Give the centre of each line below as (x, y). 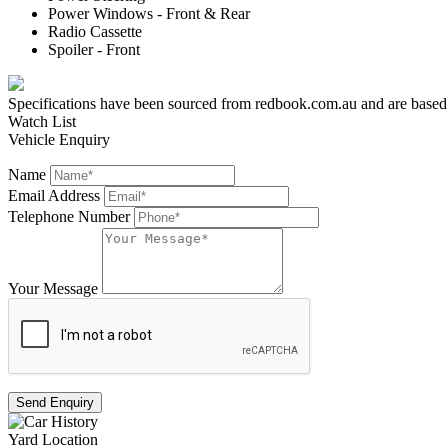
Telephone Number (69, 217)
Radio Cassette (95, 32)
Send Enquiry (55, 403)
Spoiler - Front (94, 50)
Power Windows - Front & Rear (149, 14)
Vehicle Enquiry (59, 140)
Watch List (42, 122)
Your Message (53, 289)
